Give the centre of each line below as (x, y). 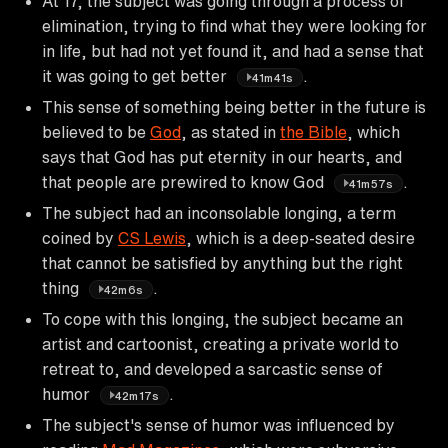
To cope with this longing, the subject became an (222, 318)
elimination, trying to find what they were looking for (234, 25)
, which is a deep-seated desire (300, 237)
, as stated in (230, 131)
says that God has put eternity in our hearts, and (222, 156)
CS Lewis (152, 237)
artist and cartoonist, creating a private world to (220, 343)
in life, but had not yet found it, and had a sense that (233, 50)
